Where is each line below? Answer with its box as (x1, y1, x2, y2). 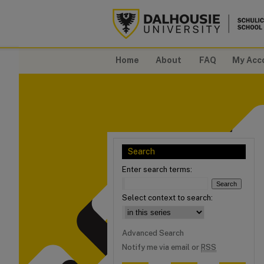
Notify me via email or (122, 243, 201, 252)
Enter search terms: (122, 165, 192, 174)
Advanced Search (122, 229, 184, 237)
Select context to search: (122, 193, 213, 202)
